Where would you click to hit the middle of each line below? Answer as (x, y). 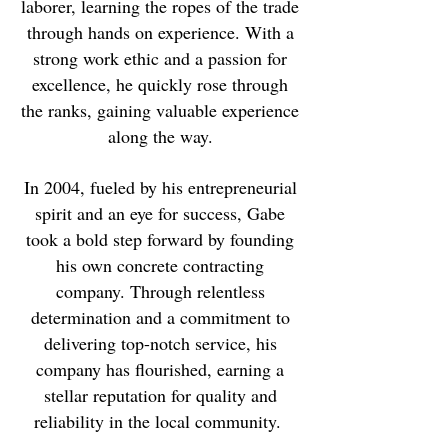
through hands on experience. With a (160, 32)
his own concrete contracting (160, 265)
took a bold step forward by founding (160, 239)
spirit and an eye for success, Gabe (160, 213)
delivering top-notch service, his (160, 343)
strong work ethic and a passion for (160, 58)
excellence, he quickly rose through (160, 84)
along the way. (160, 136)
